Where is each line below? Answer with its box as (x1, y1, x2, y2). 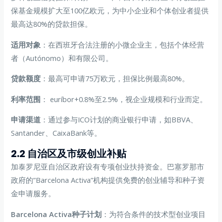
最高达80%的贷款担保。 (11, 19, 93, 29)
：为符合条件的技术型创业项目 (102, 209, 206, 219)
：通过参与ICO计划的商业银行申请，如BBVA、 (41, 114, 198, 125)
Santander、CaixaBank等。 (11, 128, 102, 138)
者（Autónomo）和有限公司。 (11, 53, 113, 63)
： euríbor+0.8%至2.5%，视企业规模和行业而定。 (41, 94, 208, 104)
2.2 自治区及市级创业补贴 (11, 146, 127, 161)
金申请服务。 (11, 188, 56, 198)
